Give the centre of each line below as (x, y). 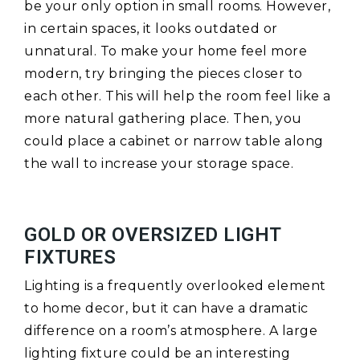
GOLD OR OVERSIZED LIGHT (153, 235)
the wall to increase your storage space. (159, 164)
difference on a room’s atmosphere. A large (171, 331)
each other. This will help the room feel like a (178, 96)
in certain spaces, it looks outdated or (151, 29)
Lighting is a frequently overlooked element (175, 286)
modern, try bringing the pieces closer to (164, 74)
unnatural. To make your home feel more (166, 51)
